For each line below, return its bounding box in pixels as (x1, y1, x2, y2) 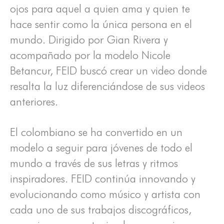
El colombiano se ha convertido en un (10, 125, 182, 139)
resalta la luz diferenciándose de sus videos (10, 79, 205, 93)
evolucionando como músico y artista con (10, 187, 200, 201)
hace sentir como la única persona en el (10, 17, 192, 31)
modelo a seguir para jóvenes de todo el (10, 141, 192, 154)
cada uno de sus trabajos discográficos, (10, 203, 191, 216)
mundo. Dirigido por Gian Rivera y (10, 33, 168, 46)
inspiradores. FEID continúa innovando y (10, 172, 195, 185)
